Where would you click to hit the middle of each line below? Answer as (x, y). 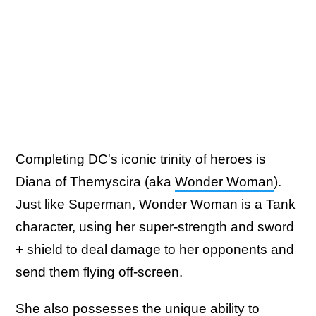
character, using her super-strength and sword (155, 226)
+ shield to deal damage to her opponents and (155, 249)
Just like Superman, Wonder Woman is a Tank (156, 204)
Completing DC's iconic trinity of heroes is (141, 159)
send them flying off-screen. (101, 272)
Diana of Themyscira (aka (95, 181)
